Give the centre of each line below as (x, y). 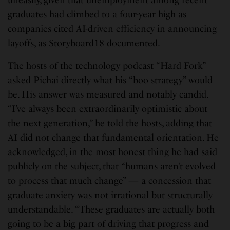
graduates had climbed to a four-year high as (97, 15)
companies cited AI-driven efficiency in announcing (112, 29)
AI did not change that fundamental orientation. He (113, 138)
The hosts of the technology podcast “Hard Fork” (107, 66)
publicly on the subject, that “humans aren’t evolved (112, 167)
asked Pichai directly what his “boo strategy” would (110, 80)
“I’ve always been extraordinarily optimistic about (108, 109)
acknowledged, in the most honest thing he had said (113, 152)
